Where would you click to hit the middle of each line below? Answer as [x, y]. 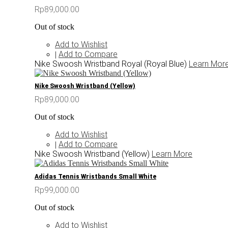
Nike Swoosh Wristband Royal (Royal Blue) [112, 64]
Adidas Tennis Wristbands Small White [95, 177]
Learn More [172, 154]
